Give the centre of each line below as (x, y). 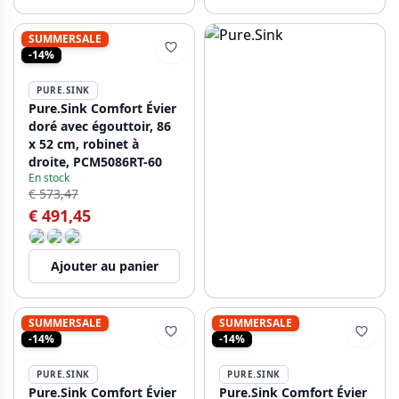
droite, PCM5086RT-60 (95, 162)
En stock (49, 178)
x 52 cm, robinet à (84, 144)
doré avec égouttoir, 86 (100, 126)
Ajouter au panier (104, 266)
